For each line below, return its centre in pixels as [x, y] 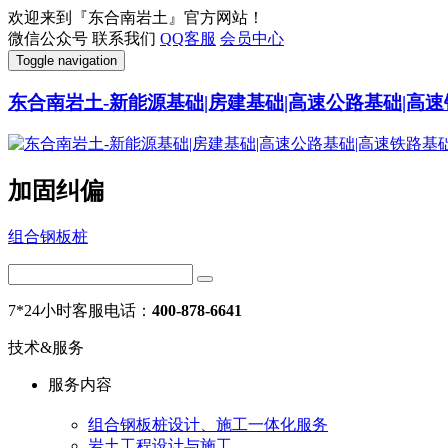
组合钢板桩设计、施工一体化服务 [208, 424]
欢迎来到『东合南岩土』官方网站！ [136, 17]
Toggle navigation [66, 60]
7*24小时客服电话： [80, 311]
